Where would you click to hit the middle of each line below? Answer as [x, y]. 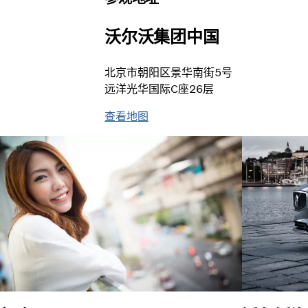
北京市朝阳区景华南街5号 [168, 72]
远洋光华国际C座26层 [159, 89]
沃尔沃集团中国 [162, 36]
